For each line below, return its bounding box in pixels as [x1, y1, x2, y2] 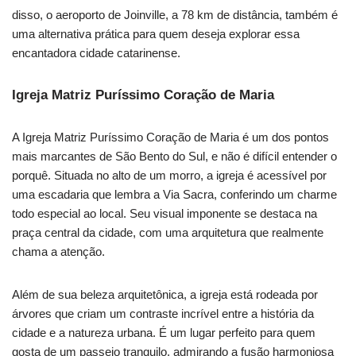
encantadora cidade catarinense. [12, 46, 180, 60]
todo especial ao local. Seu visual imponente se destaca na [12, 207, 317, 221]
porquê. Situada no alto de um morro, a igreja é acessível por [12, 168, 327, 183]
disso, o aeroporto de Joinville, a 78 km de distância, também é [12, 8, 338, 22]
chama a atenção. [12, 245, 105, 259]
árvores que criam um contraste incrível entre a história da [12, 307, 314, 321]
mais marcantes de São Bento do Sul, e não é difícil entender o [12, 149, 337, 164]
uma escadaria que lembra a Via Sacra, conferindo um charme [12, 188, 337, 202]
